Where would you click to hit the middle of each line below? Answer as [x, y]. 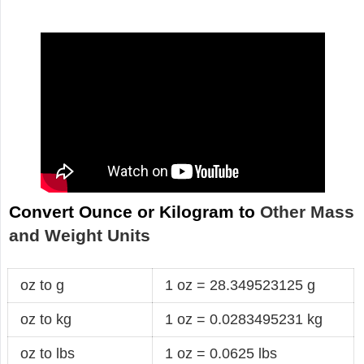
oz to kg [46, 319]
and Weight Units [80, 236]
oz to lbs [48, 353]
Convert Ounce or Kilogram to [135, 212]
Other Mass [308, 212]
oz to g [43, 285]
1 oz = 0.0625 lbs [221, 353]
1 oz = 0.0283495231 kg [244, 319]
